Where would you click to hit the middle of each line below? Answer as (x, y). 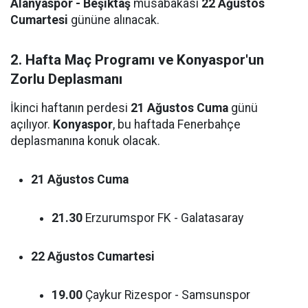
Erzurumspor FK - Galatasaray (163, 218)
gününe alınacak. (114, 20)
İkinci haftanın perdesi (70, 108)
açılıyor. (32, 124)
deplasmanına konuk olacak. (85, 141)
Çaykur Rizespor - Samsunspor (166, 295)
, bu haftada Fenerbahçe (177, 124)
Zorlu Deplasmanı (66, 79)
